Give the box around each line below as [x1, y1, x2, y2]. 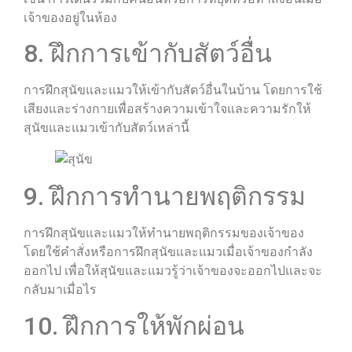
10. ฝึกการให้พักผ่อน [24, 310, 244, 341]
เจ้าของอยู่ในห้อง [24, 9, 117, 25]
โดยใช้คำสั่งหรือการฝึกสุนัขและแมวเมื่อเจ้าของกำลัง [24, 244, 313, 260]
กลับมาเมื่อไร [24, 282, 97, 298]
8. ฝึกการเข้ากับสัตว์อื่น [24, 38, 272, 69]
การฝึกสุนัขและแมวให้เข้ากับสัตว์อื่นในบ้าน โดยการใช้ [24, 82, 322, 98]
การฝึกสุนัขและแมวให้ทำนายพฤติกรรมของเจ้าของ [24, 225, 304, 241]
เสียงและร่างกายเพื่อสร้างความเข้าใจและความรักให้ [24, 101, 311, 117]
